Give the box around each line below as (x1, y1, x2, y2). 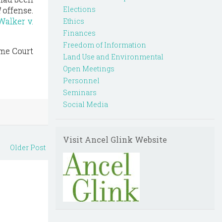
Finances (63, 28, 96, 38)
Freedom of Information (63, 40, 146, 50)
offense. (2, 5, 33, 15)
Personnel (63, 76, 100, 85)
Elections (63, 4, 96, 14)
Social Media (63, 100, 108, 109)
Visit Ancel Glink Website (63, 134, 167, 145)
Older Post (10, 143, 46, 152)
